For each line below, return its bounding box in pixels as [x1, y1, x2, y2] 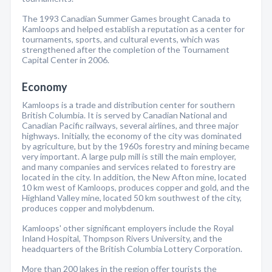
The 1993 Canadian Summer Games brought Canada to [22, 13, 231, 24]
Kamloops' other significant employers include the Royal [22, 223, 234, 233]
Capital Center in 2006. [22, 55, 109, 65]
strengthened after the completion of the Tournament [22, 44, 229, 55]
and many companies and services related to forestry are [22, 161, 236, 172]
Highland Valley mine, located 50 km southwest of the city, [22, 192, 242, 203]
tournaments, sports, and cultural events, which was [22, 34, 220, 44]
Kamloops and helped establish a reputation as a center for [22, 24, 245, 34]
